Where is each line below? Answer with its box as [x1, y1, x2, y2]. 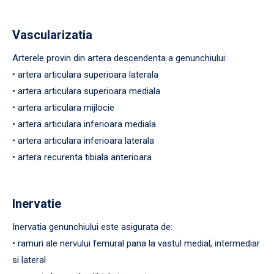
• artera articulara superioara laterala [12, 68, 158, 80]
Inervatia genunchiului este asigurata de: [12, 221, 172, 232]
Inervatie [12, 196, 61, 211]
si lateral [12, 254, 46, 265]
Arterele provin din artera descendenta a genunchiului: [12, 52, 227, 64]
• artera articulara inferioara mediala [12, 118, 156, 130]
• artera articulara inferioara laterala [12, 135, 154, 146]
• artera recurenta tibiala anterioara [12, 151, 152, 163]
